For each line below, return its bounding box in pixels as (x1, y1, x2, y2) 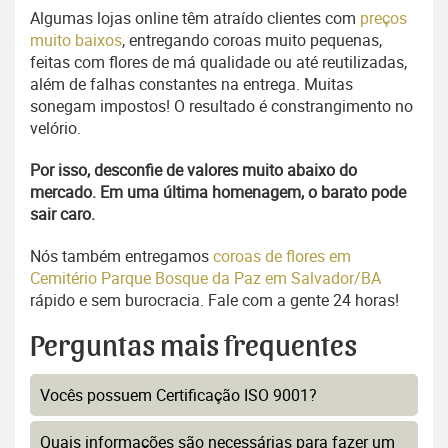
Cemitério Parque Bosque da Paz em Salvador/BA (30, 267, 381, 290)
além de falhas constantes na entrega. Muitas (30, 73, 353, 96)
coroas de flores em (213, 245, 351, 268)
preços (360, 7, 407, 30)
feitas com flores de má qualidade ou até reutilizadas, (30, 51, 407, 74)
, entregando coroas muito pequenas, (122, 29, 382, 52)
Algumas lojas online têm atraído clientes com (30, 7, 360, 30)
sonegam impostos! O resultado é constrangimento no (30, 95, 413, 118)
